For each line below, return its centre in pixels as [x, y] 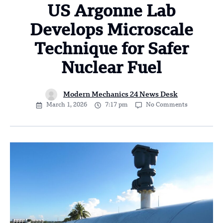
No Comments [167, 105]
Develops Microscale [111, 31]
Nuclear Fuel [111, 69]
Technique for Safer [111, 50]
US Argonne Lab [111, 12]
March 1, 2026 [66, 105]
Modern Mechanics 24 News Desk [120, 94]
